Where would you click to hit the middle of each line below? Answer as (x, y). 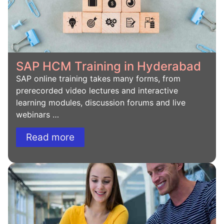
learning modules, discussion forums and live (101, 102)
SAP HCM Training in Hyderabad (108, 66)
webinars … (37, 114)
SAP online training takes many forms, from (98, 78)
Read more (50, 137)
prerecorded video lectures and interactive (97, 90)
